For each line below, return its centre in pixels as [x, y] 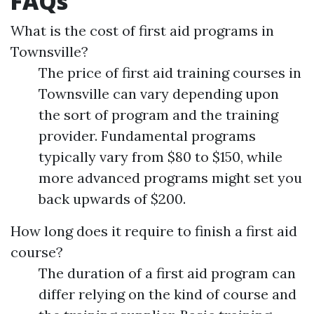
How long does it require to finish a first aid [154, 231]
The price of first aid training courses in [170, 73]
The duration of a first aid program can [167, 273]
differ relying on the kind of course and [168, 294]
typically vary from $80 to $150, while [161, 157]
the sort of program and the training [158, 115]
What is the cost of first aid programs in [142, 31]
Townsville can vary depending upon [159, 94]
